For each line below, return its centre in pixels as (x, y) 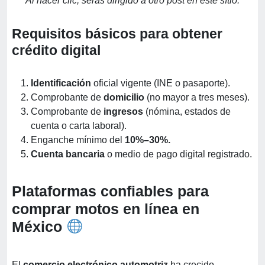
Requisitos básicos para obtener (117, 34)
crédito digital (56, 51)
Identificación (61, 83)
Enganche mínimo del (78, 140)
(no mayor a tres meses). (197, 98)
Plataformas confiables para (110, 191)
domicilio (123, 98)
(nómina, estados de (188, 112)
